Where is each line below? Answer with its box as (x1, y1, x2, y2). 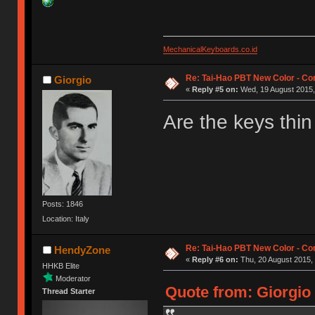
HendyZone (53, 244, 110, 256)
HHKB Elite (42, 261, 80, 270)
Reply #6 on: (191, 255, 238, 264)
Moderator (56, 274, 91, 283)
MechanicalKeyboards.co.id (162, 44, 257, 53)
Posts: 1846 (42, 199, 84, 208)
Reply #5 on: (191, 84, 238, 94)
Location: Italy (42, 214, 90, 223)
